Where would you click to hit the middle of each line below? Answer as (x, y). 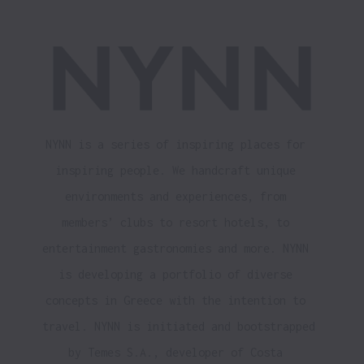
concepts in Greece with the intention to (175, 300)
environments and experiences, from (175, 196)
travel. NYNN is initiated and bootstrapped (179, 326)
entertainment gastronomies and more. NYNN (175, 248)
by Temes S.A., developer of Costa (175, 352)
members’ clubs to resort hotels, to (175, 222)
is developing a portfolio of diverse (175, 274)
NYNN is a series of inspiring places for (175, 144)
